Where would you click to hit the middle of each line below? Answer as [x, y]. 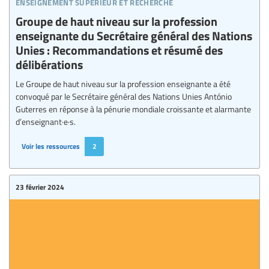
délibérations [49, 64]
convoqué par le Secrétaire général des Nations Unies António [124, 96]
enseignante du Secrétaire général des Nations [134, 35]
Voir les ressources [51, 147]
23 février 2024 [40, 187]
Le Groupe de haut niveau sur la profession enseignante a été [123, 84]
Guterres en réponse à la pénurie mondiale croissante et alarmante [133, 109]
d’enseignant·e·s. [46, 122]
